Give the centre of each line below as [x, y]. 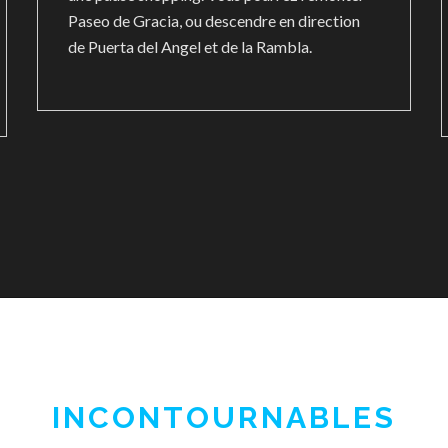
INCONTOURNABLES [224, 417]
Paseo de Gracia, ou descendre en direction [214, 20]
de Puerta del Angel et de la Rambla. [190, 46]
